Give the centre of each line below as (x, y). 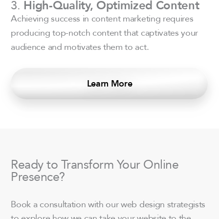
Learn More (109, 83)
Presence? (38, 176)
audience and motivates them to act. (80, 46)
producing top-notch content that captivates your (105, 32)
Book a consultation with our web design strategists (108, 204)
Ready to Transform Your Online (95, 164)
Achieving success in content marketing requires (102, 18)
